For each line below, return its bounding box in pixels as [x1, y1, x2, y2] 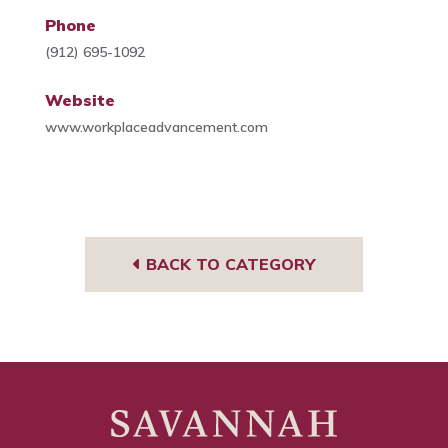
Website [44, 90, 115, 111]
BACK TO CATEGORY [141, 254, 315, 275]
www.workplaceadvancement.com [44, 118, 268, 137]
